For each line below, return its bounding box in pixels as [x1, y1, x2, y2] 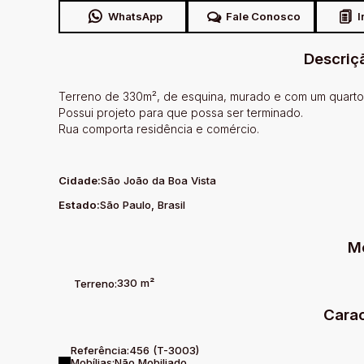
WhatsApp [107, 10, 162, 23]
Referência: [71, 344, 129, 357]
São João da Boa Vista [101, 174, 216, 187]
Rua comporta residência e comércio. [58, 122, 259, 136]
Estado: [58, 197, 100, 211]
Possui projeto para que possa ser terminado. [58, 106, 303, 119]
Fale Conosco [226, 10, 301, 23]
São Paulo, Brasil [100, 198, 185, 211]
